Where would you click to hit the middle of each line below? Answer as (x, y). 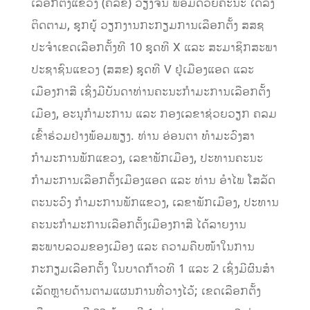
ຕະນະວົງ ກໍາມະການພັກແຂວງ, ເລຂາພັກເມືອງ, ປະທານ (155, 203)
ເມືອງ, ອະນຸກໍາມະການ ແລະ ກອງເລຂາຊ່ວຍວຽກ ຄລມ (154, 115)
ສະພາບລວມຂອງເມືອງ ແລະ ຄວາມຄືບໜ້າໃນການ (143, 247)
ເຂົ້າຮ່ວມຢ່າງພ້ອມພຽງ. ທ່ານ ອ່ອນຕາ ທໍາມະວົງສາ (143, 137)
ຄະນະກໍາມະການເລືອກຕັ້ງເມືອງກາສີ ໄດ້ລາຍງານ (138, 225)
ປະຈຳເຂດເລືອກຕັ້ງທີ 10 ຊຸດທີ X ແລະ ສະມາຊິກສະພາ (154, 48)
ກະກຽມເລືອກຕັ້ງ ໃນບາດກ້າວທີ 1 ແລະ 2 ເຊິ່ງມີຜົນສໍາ (153, 270)
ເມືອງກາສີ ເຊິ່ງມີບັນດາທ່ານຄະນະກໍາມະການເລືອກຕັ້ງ (151, 92)
